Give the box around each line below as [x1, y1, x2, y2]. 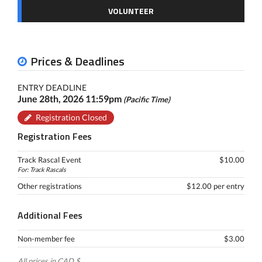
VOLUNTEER [108, 5, 154, 17]
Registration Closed [36, 112, 107, 122]
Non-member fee [18, 234, 75, 243]
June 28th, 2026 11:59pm [18, 93, 123, 104]
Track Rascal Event [18, 155, 81, 164]
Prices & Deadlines [30, 52, 125, 70]
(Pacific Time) [123, 95, 170, 104]
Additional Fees [18, 208, 82, 222]
